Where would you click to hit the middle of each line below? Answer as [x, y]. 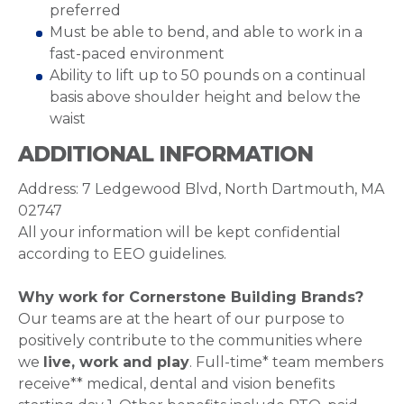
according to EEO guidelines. [122, 254]
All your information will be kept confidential [179, 232]
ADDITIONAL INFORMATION [165, 154]
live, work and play [116, 362]
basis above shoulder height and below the [205, 97]
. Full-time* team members [286, 362]
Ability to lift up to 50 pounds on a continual [208, 75]
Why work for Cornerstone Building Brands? [191, 297]
